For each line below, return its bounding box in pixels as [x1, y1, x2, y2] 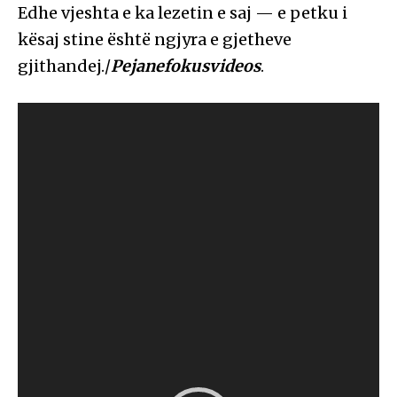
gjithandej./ [18, 55, 111, 76]
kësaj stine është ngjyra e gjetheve [18, 28, 292, 50]
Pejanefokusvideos [111, 55, 261, 76]
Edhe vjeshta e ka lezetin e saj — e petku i [18, 2, 347, 23]
